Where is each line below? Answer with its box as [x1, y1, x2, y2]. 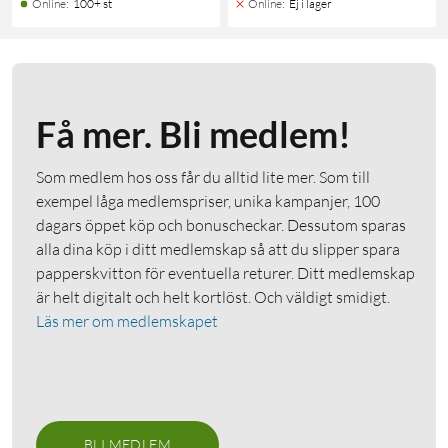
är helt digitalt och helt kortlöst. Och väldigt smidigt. [36, 286, 390, 307]
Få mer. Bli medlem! [36, 111, 351, 156]
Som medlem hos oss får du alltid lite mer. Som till [36, 166, 370, 187]
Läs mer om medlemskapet [36, 310, 218, 331]
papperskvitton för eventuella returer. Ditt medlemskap [36, 262, 415, 283]
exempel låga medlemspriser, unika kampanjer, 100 [36, 190, 380, 211]
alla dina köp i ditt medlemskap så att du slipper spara [36, 238, 400, 259]
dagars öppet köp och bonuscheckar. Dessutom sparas [36, 214, 406, 235]
